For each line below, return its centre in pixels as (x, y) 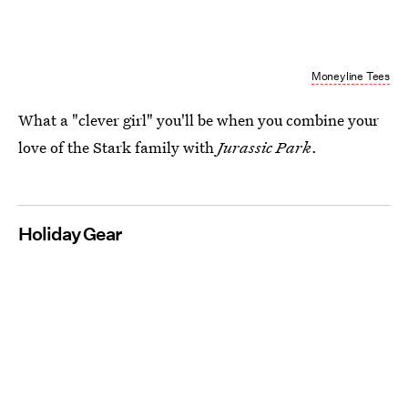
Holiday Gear (70, 234)
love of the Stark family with (118, 147)
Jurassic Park (265, 147)
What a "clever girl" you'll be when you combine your (199, 120)
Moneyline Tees (350, 76)
